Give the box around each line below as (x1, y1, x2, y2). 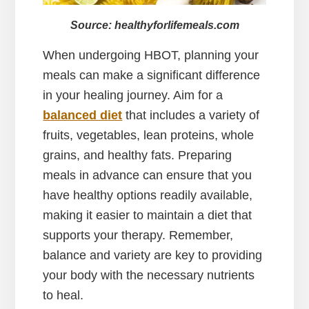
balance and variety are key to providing (43, 248, 263, 263)
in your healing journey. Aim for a (43, 88, 223, 103)
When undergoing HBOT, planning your (43, 48, 259, 63)
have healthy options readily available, (43, 188, 253, 203)
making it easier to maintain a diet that (43, 208, 252, 223)
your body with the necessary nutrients (43, 268, 255, 283)
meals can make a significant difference (43, 68, 261, 83)
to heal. (43, 288, 84, 303)
